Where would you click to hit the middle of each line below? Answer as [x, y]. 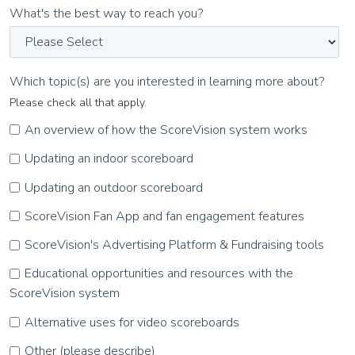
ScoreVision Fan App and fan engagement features [164, 216]
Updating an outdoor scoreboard [113, 187]
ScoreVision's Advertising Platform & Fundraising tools [174, 245]
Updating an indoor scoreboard [109, 159]
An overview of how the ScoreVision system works [166, 130]
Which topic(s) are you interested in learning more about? [167, 81]
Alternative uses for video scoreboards [132, 322]
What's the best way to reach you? [106, 13]
